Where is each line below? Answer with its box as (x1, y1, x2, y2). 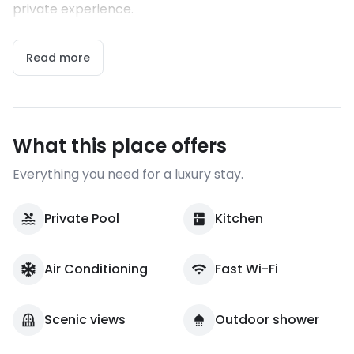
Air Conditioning (44, 260, 148, 278)
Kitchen (215, 209, 263, 228)
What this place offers (13, 133, 227, 159)
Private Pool (44, 209, 119, 228)
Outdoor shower (215, 311, 319, 329)
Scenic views (44, 311, 126, 329)
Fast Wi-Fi (215, 260, 278, 278)
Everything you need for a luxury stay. (13, 165, 243, 183)
